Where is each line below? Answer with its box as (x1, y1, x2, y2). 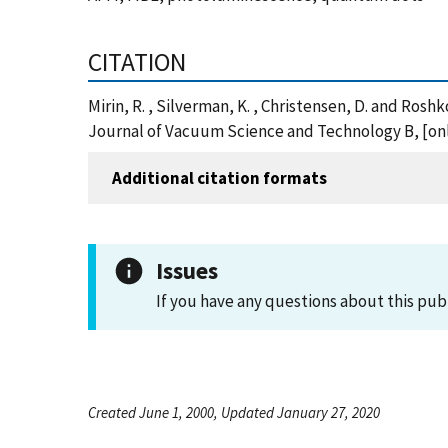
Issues (156, 256, 218, 285)
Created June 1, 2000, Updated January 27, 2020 (88, 403, 380, 422)
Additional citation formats (112, 166, 327, 189)
